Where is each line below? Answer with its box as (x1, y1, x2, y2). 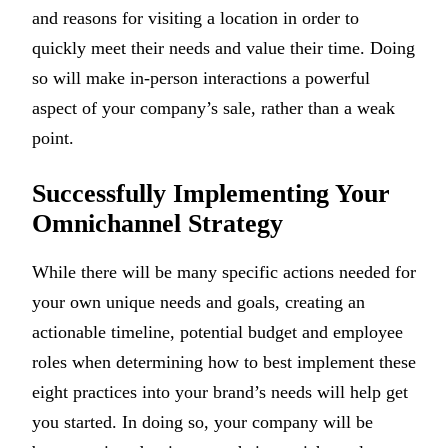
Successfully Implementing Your (32, 178, 390, 208)
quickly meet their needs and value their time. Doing (32, 37, 415, 58)
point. (32, 127, 74, 148)
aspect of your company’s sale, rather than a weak (32, 97, 395, 118)
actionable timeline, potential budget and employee (32, 321, 403, 342)
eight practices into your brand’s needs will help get (32, 381, 408, 402)
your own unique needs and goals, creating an (32, 291, 365, 312)
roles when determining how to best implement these (32, 351, 416, 372)
